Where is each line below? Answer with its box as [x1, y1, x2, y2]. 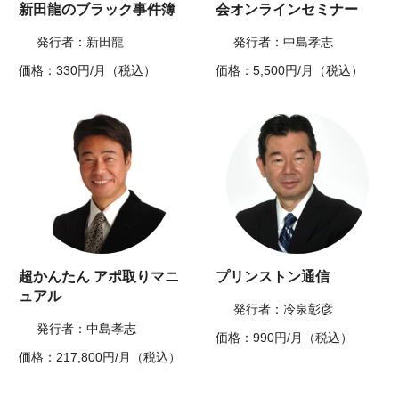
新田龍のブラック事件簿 [19, 2, 176, 18]
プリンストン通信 [216, 269, 330, 285]
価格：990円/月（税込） [216, 330, 353, 346]
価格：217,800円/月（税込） [19, 350, 182, 365]
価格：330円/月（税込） [19, 63, 157, 78]
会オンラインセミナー [216, 2, 358, 18]
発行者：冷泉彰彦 [233, 302, 333, 317]
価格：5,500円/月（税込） [216, 63, 363, 78]
